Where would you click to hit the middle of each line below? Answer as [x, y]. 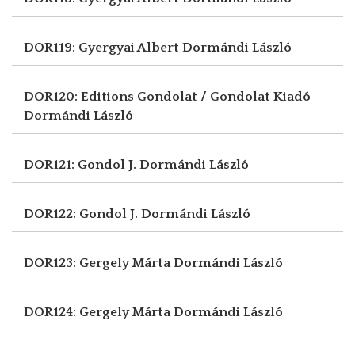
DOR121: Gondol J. [82, 164]
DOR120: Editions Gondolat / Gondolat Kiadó [167, 96]
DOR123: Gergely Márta [99, 263]
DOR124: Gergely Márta [99, 312]
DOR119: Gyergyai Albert [103, 47]
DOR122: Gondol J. [82, 214]
